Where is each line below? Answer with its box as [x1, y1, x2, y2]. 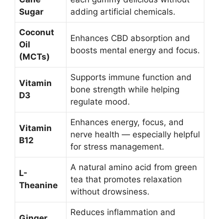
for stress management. [70, 142, 164, 152]
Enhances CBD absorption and [70, 33, 190, 44]
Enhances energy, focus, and [70, 117, 184, 128]
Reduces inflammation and [70, 207, 175, 218]
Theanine [19, 180, 58, 191]
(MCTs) [19, 52, 50, 62]
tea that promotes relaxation [70, 175, 182, 185]
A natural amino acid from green [70, 162, 197, 173]
